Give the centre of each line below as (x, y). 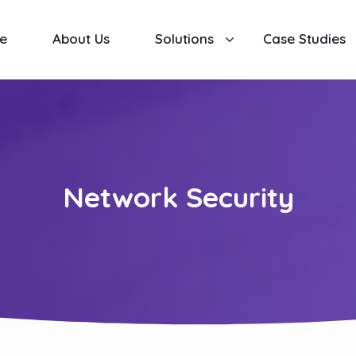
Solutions (185, 38)
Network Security (178, 197)
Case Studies (305, 38)
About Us (81, 38)
